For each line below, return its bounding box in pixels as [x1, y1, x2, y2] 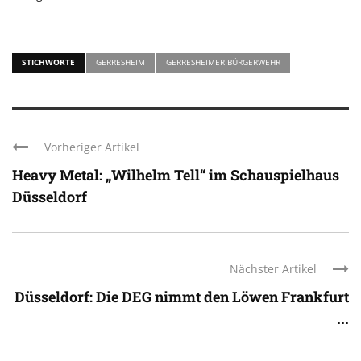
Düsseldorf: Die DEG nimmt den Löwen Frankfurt [15, 286, 349, 306]
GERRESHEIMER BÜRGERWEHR [166, 56, 280, 68]
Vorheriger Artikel [44, 139, 139, 155]
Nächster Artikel [230, 260, 317, 276]
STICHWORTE [22, 56, 75, 68]
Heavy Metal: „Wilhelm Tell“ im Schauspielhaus [12, 164, 339, 185]
